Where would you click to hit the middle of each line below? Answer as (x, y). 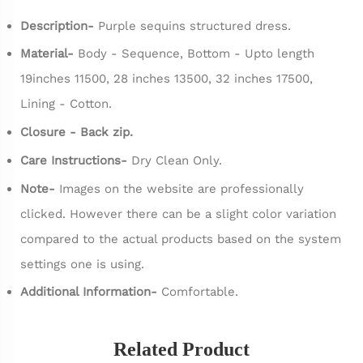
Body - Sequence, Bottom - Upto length (196, 54)
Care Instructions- (76, 160)
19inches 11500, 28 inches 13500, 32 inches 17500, (167, 79)
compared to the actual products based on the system (181, 239)
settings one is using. (82, 264)
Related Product (181, 350)
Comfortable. (200, 292)
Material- (49, 54)
